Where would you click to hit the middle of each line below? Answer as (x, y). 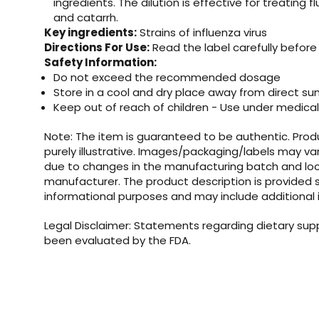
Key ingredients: (90, 32)
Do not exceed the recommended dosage (169, 77)
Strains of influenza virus (202, 32)
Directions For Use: (97, 47)
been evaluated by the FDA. (117, 240)
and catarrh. (86, 17)
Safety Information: (100, 62)
